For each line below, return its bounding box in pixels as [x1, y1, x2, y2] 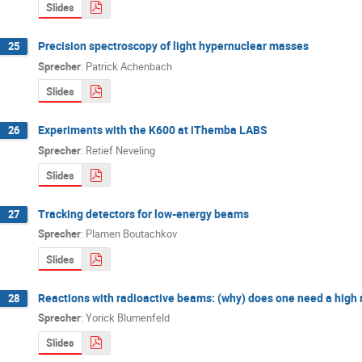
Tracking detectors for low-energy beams [38, 205, 249, 221]
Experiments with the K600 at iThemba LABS [38, 122, 267, 138]
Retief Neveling [86, 142, 155, 158]
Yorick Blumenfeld [86, 310, 170, 326]
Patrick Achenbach [86, 58, 172, 74]
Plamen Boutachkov [86, 226, 177, 242]
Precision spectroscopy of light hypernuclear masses [38, 38, 309, 54]
